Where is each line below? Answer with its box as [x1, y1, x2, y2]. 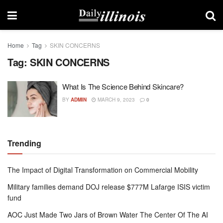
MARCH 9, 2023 [96, 96, 135, 103]
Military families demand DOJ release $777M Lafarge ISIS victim [7, 181, 210, 192]
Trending [7, 137, 41, 149]
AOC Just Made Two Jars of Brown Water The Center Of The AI [7, 209, 208, 220]
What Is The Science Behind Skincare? [62, 81, 184, 92]
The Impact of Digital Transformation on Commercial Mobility [7, 164, 198, 175]
